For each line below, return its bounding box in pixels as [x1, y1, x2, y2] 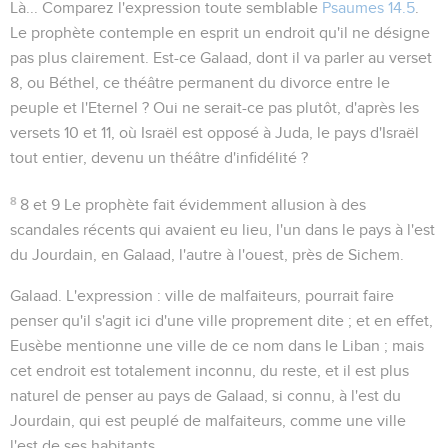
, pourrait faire [297, 287, 394, 304]
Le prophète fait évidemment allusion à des [60, 196, 367, 213]
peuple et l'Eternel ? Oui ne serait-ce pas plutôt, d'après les [10, 99, 419, 116]
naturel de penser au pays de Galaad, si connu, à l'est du [10, 387, 401, 404]
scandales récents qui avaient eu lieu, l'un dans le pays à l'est [10, 221, 435, 238]
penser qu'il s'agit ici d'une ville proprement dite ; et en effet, [10, 312, 433, 329]
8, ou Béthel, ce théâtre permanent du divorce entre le [10, 74, 390, 91]
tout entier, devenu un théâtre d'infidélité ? [10, 149, 308, 166]
